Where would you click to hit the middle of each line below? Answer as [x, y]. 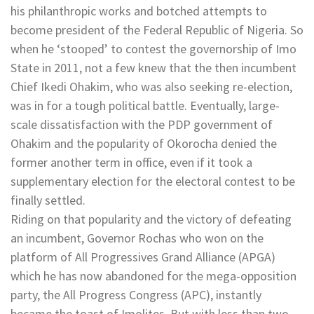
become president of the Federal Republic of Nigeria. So [157, 29]
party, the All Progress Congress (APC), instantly [136, 294]
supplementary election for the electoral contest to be [153, 181]
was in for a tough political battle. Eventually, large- [145, 105]
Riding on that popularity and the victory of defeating [151, 219]
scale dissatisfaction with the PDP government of [142, 124]
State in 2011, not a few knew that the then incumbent [153, 67]
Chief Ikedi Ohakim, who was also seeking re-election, [151, 86]
